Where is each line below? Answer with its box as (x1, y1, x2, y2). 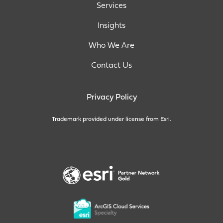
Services (97, 2, 126, 10)
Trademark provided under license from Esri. (52, 116, 171, 123)
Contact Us (91, 62, 132, 70)
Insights (98, 22, 125, 30)
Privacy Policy (86, 94, 137, 102)
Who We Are (89, 42, 134, 50)
